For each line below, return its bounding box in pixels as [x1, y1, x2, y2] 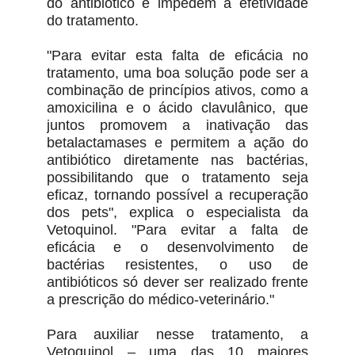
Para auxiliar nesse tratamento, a [46, 326, 309, 343]
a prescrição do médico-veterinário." [46, 292, 274, 308]
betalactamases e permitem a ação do [46, 135, 309, 151]
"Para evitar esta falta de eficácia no [46, 48, 309, 64]
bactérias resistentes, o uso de [46, 257, 309, 273]
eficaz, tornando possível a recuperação [46, 187, 309, 204]
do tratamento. [46, 13, 139, 29]
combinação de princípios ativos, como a [46, 82, 309, 99]
